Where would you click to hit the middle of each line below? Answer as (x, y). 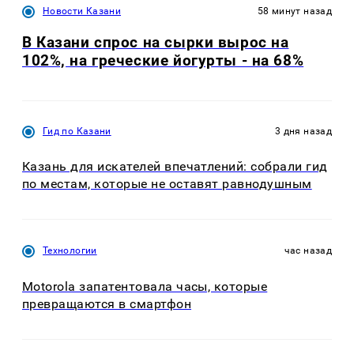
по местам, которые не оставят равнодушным (167, 184)
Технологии (70, 251)
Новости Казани (82, 11)
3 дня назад (303, 131)
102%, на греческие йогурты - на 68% (163, 60)
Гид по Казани (77, 131)
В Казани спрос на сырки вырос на (156, 42)
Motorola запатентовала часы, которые (145, 286)
